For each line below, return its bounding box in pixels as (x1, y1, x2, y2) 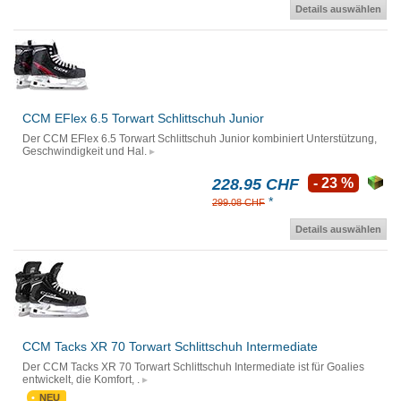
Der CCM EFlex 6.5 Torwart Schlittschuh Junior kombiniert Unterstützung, (22, 132, 377, 146)
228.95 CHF (212, 175, 299, 194)
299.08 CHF (212, 197, 265, 209)
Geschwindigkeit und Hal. (22, 145, 147, 158)
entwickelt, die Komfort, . (22, 373, 140, 387)
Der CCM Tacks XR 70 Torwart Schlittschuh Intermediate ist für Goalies (22, 361, 364, 374)
